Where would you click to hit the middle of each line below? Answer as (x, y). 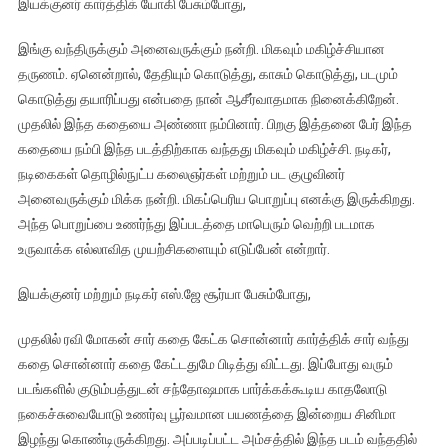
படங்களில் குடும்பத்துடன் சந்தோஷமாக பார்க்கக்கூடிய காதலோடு (202, 389)
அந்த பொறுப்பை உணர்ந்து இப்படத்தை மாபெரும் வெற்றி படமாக (196, 224)
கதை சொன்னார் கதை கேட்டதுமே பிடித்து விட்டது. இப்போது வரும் (205, 364)
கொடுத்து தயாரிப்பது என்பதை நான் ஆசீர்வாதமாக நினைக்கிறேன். (208, 99)
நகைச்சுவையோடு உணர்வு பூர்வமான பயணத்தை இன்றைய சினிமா (206, 414)
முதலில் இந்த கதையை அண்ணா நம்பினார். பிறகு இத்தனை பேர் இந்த (214, 124)
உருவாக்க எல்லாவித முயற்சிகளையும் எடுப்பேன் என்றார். (173, 249)
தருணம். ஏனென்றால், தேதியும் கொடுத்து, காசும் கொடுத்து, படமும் (207, 74)
